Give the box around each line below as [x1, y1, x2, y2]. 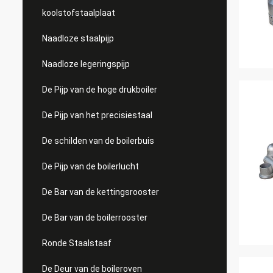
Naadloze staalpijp [42, 34, 114, 43]
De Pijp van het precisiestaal [42, 110, 152, 120]
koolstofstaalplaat [42, 8, 115, 18]
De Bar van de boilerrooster [42, 213, 147, 222]
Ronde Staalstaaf [42, 238, 112, 248]
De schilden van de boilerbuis [42, 136, 154, 146]
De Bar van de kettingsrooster [42, 187, 159, 197]
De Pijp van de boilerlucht [42, 161, 139, 171]
